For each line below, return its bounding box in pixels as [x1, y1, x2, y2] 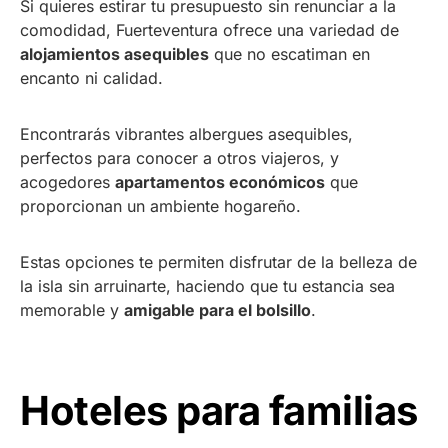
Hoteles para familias [20, 385, 418, 435]
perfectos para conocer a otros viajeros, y [20, 147, 339, 168]
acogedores [20, 171, 115, 192]
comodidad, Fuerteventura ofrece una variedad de [20, 19, 399, 40]
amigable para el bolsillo [124, 299, 311, 320]
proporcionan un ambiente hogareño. [20, 195, 301, 216]
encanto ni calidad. [20, 67, 163, 88]
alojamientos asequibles [20, 43, 209, 64]
